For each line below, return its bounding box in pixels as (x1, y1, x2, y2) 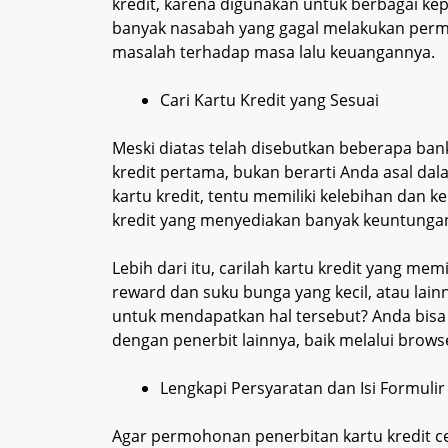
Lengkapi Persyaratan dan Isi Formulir (160, 377, 445, 400)
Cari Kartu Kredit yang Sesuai (160, 89, 379, 112)
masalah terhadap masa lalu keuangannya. (112, 41, 435, 64)
